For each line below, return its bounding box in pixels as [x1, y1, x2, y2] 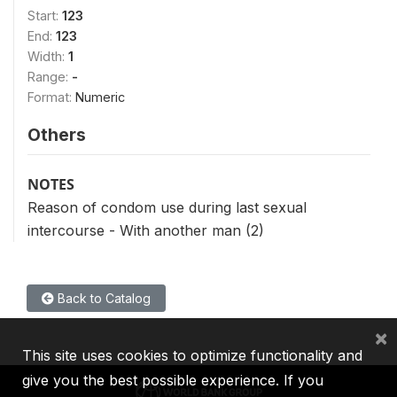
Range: [27, 69, 72, 84]
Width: [27, 49, 68, 64]
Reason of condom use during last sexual [27, 198, 307, 216]
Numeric [75, 90, 125, 105]
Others [27, 124, 86, 145]
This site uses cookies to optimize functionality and [22, 346, 362, 364]
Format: [27, 90, 75, 105]
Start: [27, 8, 62, 23]
